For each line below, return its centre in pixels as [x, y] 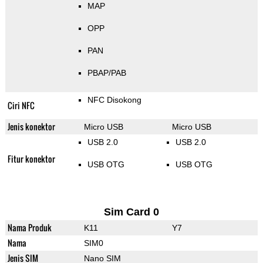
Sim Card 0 [131, 212]
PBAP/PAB [107, 73]
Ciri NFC [21, 106]
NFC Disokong [114, 100]
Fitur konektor [31, 159]
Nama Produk [29, 228]
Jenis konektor [31, 127]
